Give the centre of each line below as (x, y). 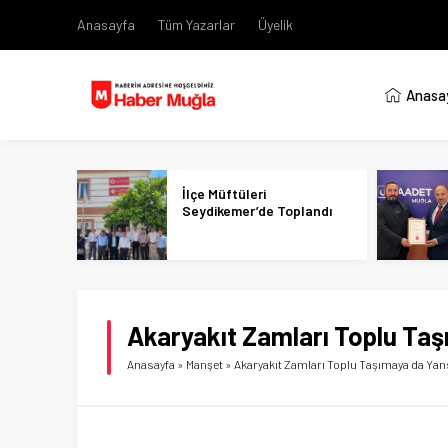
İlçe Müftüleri (224, 193)
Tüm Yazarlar (196, 24)
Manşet (204, 364)
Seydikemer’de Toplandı (257, 210)
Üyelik (275, 24)
